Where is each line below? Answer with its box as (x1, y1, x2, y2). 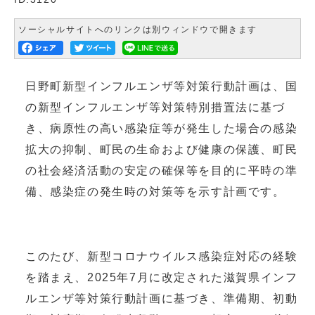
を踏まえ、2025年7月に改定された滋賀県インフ (25, 271, 298, 283)
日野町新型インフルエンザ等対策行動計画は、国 (25, 79, 298, 92)
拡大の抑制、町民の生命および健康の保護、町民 (25, 143, 298, 155)
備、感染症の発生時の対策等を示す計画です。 (25, 185, 285, 198)
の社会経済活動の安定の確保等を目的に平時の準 (25, 164, 298, 176)
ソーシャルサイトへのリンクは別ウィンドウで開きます (18, 25, 257, 34)
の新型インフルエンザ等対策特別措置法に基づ (25, 101, 285, 113)
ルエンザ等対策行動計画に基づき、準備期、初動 (25, 292, 298, 304)
